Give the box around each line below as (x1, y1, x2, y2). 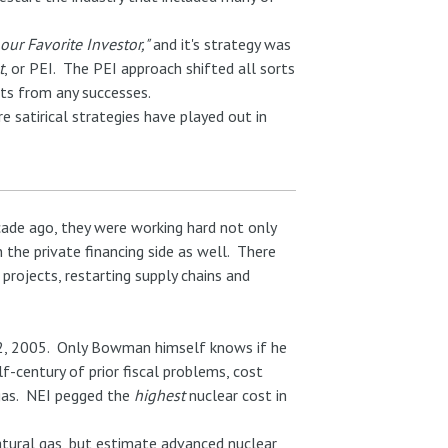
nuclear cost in (184, 385, 287, 406)
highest (133, 385, 185, 406)
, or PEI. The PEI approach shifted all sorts (3, 58, 295, 79)
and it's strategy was (148, 34, 291, 55)
